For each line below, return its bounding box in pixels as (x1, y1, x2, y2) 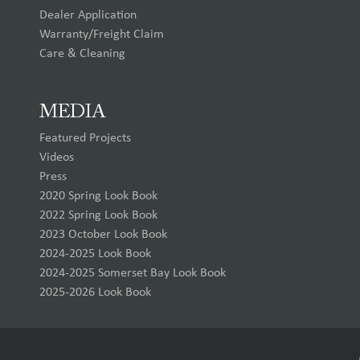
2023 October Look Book (39, 227, 167, 241)
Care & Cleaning (39, 47, 125, 60)
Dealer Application (39, 8, 137, 22)
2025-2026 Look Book (39, 285, 151, 299)
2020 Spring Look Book (39, 189, 157, 202)
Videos (39, 150, 74, 164)
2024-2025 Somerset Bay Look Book (39, 266, 226, 280)
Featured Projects (39, 131, 131, 145)
